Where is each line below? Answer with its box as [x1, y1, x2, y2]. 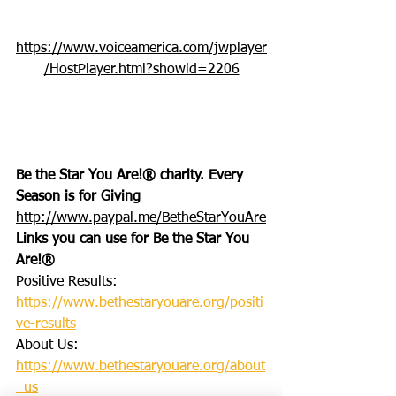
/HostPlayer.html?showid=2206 [43, 62, 240, 77]
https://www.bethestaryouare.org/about [16, 359, 265, 374]
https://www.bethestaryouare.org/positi [16, 295, 263, 310]
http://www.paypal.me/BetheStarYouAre [16, 210, 266, 225]
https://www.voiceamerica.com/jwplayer [16, 41, 267, 56]
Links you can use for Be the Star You [16, 232, 254, 247]
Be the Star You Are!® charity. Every [16, 168, 247, 183]
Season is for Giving [16, 189, 141, 204]
